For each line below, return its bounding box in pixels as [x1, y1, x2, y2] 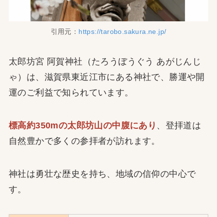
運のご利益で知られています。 [8, 87, 134, 97]
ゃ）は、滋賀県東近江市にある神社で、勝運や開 [8, 72, 205, 82]
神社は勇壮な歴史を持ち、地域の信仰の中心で [8, 169, 196, 179]
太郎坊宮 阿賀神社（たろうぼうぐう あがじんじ [8, 56, 201, 66]
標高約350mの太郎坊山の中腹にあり [8, 120, 157, 130]
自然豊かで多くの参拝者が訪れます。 [8, 136, 160, 146]
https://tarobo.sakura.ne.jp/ [78, 28, 167, 36]
